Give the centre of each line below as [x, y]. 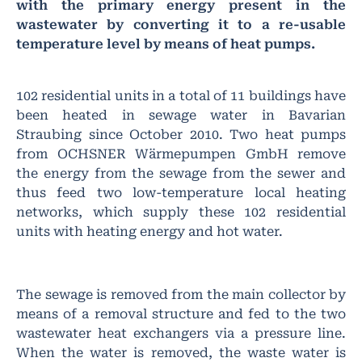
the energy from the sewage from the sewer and [181, 173]
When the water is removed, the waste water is [181, 352]
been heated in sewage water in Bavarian [181, 115]
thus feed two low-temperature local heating [181, 192]
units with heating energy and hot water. [149, 231]
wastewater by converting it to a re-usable [181, 24]
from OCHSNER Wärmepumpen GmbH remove [181, 154]
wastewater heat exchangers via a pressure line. [181, 333]
